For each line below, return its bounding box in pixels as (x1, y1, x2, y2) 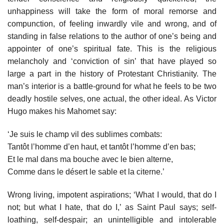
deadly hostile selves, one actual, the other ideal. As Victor (7, 94, 216, 103)
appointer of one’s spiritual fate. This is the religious (7, 44, 216, 53)
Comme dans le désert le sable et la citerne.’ (7, 167, 164, 176)
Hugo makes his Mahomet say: (7, 106, 116, 115)
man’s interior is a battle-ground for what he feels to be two (7, 81, 216, 90)
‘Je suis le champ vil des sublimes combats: (7, 129, 162, 138)
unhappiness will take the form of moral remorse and (7, 6, 216, 15)
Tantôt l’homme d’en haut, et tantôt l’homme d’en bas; (7, 142, 195, 151)
